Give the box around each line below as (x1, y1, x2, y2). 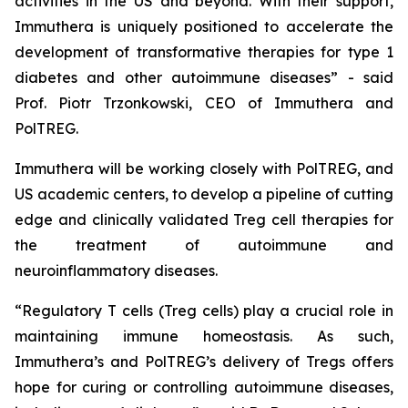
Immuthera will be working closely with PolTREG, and (15, 159, 393, 178)
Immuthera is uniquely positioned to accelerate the (15, 17, 393, 36)
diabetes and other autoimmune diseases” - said (15, 68, 393, 87)
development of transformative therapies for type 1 (15, 43, 393, 62)
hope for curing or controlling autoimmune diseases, (15, 378, 393, 397)
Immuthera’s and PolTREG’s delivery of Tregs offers (15, 352, 393, 372)
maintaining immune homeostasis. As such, (15, 327, 393, 346)
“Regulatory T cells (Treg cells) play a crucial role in (15, 301, 393, 321)
